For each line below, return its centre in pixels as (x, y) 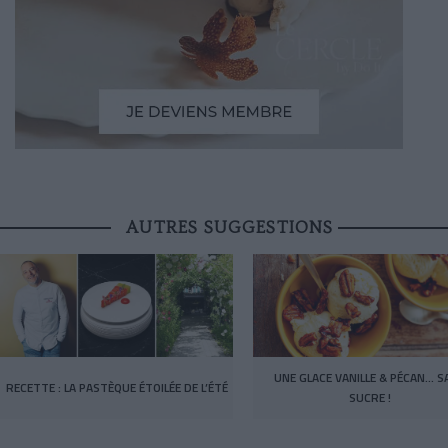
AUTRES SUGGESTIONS (229, 226)
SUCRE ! (369, 398)
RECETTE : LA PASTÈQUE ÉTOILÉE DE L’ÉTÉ (116, 388)
